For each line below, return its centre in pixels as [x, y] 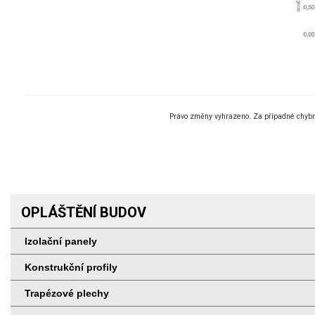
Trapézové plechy [67, 293]
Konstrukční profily [71, 267]
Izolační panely [61, 241]
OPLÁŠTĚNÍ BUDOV [84, 212]
